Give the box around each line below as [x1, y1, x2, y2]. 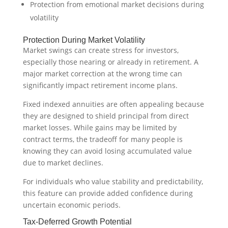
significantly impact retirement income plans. [22, 80, 178, 91]
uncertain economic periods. [22, 200, 121, 210]
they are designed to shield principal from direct [22, 111, 189, 121]
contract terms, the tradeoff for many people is [22, 134, 183, 145]
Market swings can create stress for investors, [22, 45, 179, 55]
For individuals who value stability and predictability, [22, 177, 203, 187]
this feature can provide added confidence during [22, 188, 193, 198]
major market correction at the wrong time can [22, 69, 182, 79]
